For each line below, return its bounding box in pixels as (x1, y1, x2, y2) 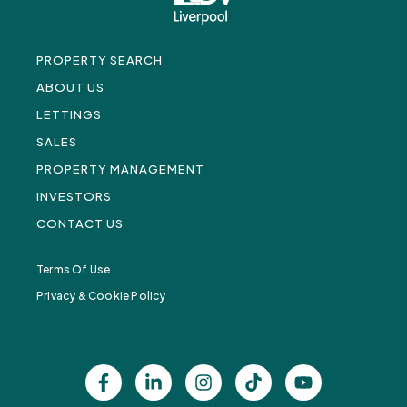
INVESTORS (36, 189, 112, 204)
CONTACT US (36, 216, 124, 232)
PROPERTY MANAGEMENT (36, 162, 204, 177)
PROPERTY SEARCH (36, 53, 163, 68)
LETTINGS (36, 107, 102, 123)
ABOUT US (36, 80, 104, 95)
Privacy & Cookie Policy (36, 289, 166, 303)
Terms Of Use (36, 263, 111, 277)
